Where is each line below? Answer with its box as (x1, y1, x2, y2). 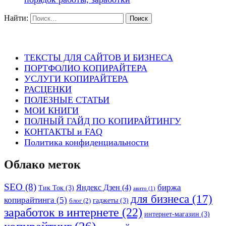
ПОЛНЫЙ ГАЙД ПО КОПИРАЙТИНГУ (24, 116, 181, 126)
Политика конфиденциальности (24, 137, 149, 147)
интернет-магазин (144, 209, 199, 218)
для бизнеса (131, 192, 189, 205)
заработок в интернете (4, 205, 119, 219)
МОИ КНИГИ (24, 105, 79, 116)
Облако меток (4, 157, 81, 171)
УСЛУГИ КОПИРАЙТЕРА (24, 73, 128, 84)
